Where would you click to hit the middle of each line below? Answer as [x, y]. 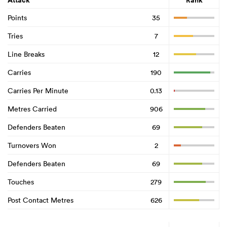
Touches [21, 182]
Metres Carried [32, 109]
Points [17, 17]
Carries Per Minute [38, 90]
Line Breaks [26, 54]
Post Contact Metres [41, 200]
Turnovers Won [32, 145]
